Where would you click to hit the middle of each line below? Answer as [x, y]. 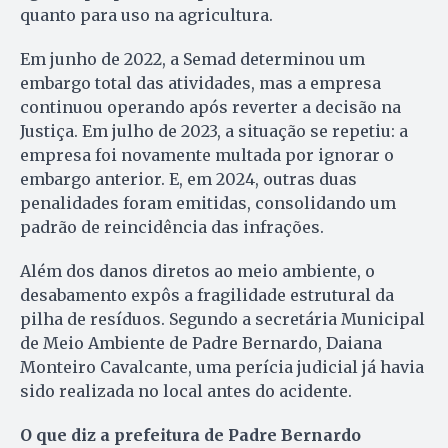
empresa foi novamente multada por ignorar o [207, 155]
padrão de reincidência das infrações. [172, 227]
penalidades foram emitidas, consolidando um [208, 203]
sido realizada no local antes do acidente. [188, 391]
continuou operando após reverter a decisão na [210, 107]
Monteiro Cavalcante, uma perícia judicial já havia [222, 367]
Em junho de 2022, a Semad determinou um [192, 59]
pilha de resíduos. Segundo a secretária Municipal [222, 319]
